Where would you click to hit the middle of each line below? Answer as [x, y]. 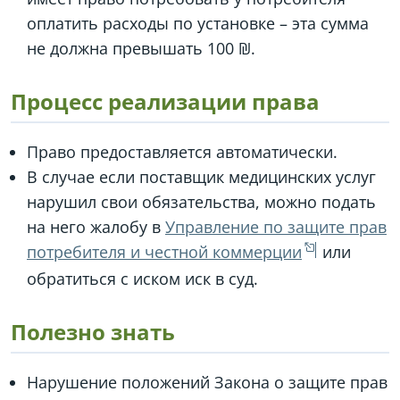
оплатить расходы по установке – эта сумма [198, 23]
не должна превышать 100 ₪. [141, 48]
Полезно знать [93, 331]
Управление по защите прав [276, 226]
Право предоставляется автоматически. [182, 151]
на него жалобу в [96, 226]
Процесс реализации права [165, 101]
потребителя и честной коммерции [164, 251]
